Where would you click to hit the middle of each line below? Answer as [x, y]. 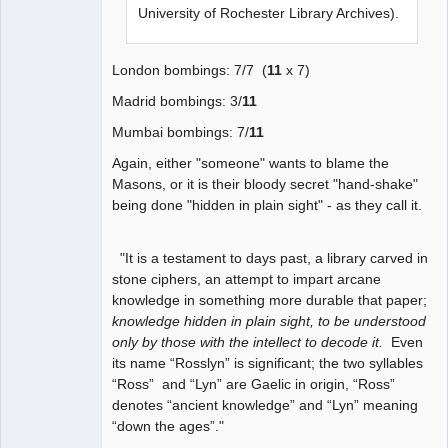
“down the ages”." [168, 425]
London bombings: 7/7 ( [189, 70]
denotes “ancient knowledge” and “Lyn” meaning [265, 404]
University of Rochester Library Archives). [269, 13]
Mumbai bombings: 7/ [180, 132]
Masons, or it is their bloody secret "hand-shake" [265, 184]
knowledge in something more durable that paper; [269, 299]
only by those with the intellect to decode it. [247, 341]
